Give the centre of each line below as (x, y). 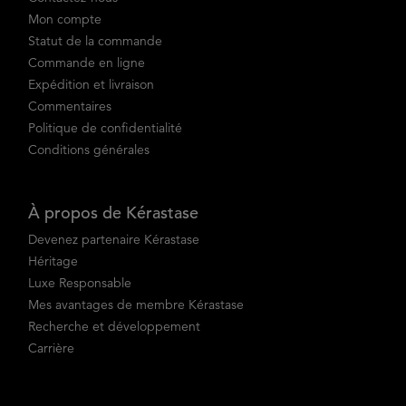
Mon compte (65, 19)
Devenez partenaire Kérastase (114, 239)
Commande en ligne (87, 62)
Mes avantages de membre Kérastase (136, 304)
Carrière (51, 348)
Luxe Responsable (80, 282)
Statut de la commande (95, 40)
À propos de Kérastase (113, 212)
